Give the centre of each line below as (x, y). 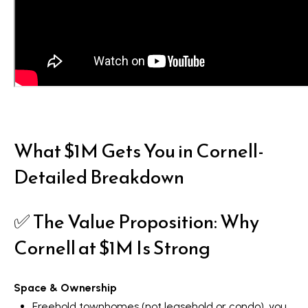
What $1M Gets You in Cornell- (140, 151)
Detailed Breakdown (99, 177)
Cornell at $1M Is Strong (112, 247)
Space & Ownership (65, 288)
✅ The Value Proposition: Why (136, 221)
